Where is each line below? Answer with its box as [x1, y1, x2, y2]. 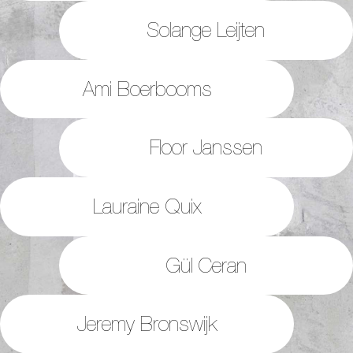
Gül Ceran [165, 253, 247, 277]
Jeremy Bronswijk [77, 312, 217, 336]
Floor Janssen [149, 136, 262, 159]
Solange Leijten [147, 17, 266, 41]
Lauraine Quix [92, 194, 202, 217]
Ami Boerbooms [82, 76, 212, 100]
